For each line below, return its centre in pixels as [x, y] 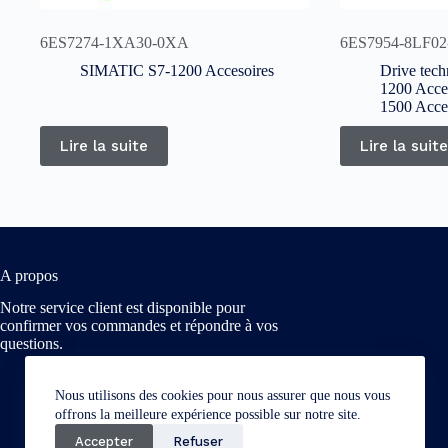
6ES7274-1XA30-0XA [114, 43]
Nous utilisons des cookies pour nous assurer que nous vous [222, 395]
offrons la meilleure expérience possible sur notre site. [208, 414]
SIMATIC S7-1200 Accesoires [177, 71]
